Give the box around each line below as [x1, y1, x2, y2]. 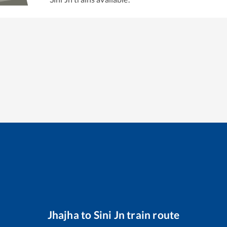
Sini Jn [93, 208, 125, 221]
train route [125, 208, 180, 221]
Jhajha [47, 208, 79, 221]
